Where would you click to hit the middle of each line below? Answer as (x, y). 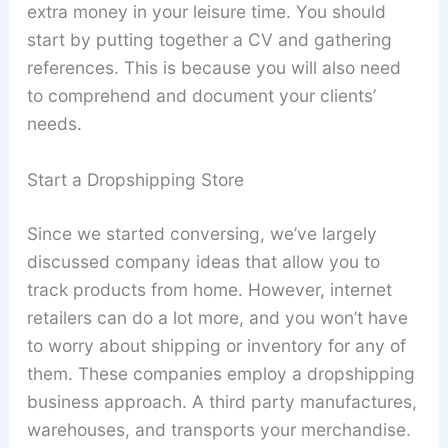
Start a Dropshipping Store (135, 179)
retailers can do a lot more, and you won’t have (217, 317)
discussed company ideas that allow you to (203, 261)
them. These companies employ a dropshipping (220, 373)
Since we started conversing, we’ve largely (201, 233)
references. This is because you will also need (213, 67)
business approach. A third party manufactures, (221, 401)
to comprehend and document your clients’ (201, 95)
